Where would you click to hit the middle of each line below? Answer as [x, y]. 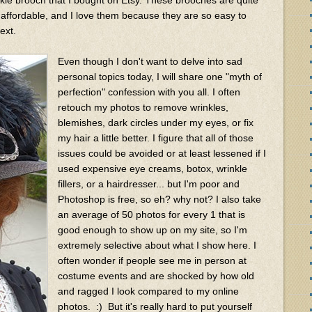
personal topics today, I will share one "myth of [160, 76]
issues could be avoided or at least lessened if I [162, 153]
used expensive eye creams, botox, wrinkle [153, 168]
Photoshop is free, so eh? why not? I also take [159, 199]
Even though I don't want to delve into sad [150, 61]
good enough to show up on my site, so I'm [153, 229]
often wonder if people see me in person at [152, 260]
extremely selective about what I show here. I [157, 245]
